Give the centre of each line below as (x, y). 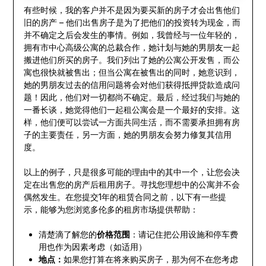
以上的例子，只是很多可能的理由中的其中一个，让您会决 (132, 172)
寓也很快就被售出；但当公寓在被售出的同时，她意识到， (132, 72)
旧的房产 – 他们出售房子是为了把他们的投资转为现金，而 (132, 23)
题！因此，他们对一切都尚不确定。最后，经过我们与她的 (132, 97)
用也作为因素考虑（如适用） (92, 247)
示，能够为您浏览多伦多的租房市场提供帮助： (111, 210)
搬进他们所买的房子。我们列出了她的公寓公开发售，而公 (132, 60)
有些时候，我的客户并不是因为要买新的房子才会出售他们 (132, 10)
